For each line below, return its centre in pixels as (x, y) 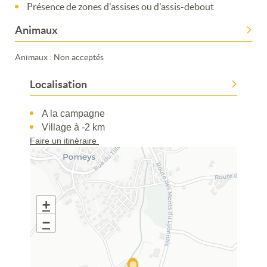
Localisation (58, 84)
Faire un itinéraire (64, 140)
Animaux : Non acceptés (59, 57)
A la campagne (73, 113)
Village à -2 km (73, 127)
